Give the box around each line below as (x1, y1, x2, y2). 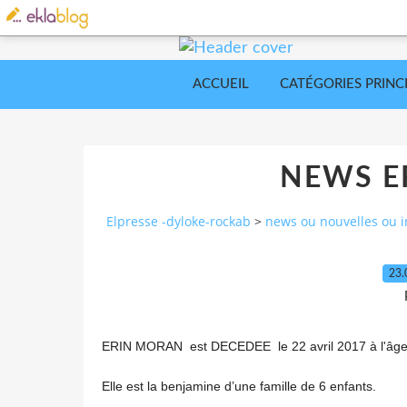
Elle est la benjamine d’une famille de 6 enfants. (102, 378, 376, 393)
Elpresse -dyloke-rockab (106, 213, 251, 231)
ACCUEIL (193, 77, 249, 91)
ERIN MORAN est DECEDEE (102, 338, 274, 353)
